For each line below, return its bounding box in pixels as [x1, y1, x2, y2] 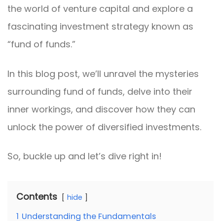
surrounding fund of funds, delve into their [7, 85, 192, 98]
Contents [16, 190, 57, 203]
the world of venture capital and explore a [7, 2, 193, 15]
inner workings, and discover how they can [7, 103, 195, 115]
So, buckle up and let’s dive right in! [7, 150, 162, 163]
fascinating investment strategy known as [7, 20, 193, 33]
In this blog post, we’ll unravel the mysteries [7, 67, 199, 80]
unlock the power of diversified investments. [7, 120, 201, 133]
